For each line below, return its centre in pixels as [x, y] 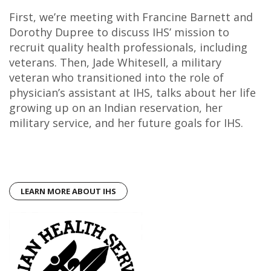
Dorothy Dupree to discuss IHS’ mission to [119, 32]
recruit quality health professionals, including [128, 47]
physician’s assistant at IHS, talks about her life [132, 93]
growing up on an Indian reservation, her [116, 108]
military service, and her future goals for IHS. [126, 123]
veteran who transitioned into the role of [116, 78]
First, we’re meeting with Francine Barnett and [131, 17]
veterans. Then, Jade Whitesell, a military [115, 63]
